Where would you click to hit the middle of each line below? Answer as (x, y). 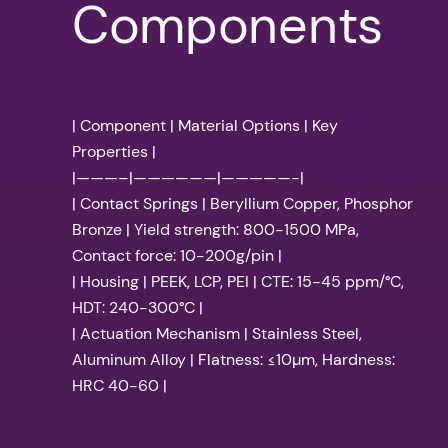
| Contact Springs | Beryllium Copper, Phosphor (242, 204)
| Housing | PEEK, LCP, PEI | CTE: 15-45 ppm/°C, (238, 282)
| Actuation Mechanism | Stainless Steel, (217, 334)
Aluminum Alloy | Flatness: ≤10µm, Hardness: (233, 360)
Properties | (114, 152)
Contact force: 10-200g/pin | (177, 256)
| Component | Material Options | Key (205, 126)
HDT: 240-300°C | (137, 308)
